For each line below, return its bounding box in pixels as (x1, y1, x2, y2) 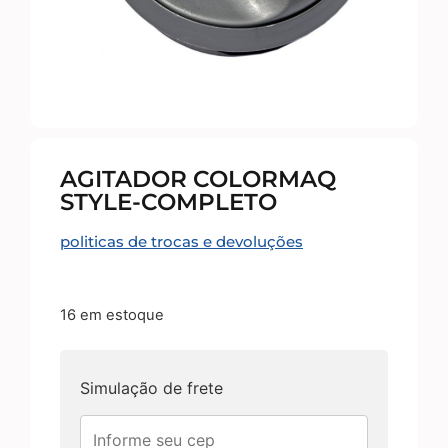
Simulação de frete (80, 378, 223, 399)
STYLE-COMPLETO (60, 188, 277, 217)
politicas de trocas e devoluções (60, 232, 303, 252)
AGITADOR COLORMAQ (60, 165, 336, 194)
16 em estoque (60, 305, 164, 324)
